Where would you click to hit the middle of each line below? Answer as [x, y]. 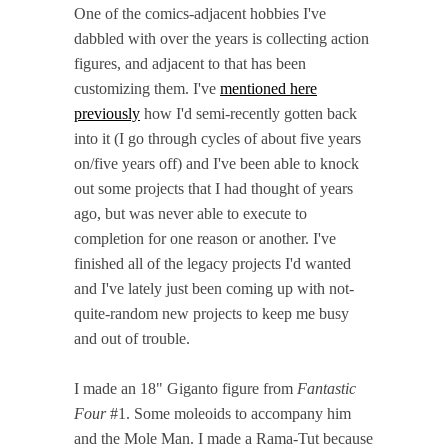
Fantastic [326, 388]
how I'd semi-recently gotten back [248, 113]
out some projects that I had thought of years [213, 188]
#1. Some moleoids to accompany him [230, 413]
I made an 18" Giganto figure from [185, 388]
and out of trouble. [132, 338]
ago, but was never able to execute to [190, 213]
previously [107, 113]
